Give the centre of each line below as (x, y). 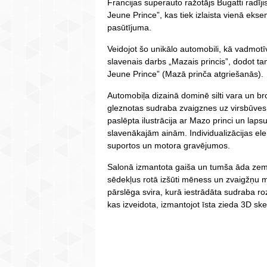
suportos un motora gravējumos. (169, 146)
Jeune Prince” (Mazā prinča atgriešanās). (185, 74)
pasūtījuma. (129, 28)
